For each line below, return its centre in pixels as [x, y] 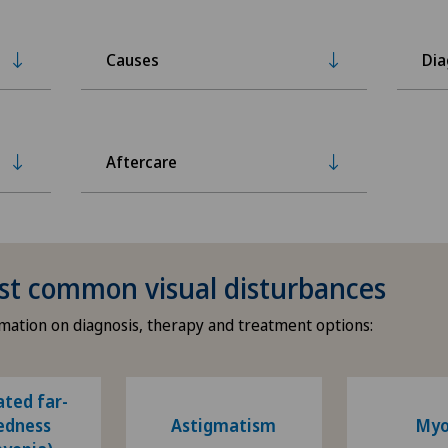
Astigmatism [224, 425]
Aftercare [141, 162]
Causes [132, 59]
